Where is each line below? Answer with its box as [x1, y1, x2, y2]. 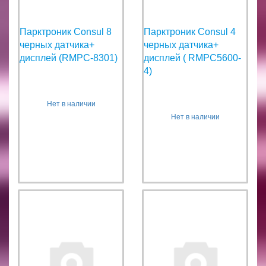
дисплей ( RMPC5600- [144, 52, 241, 63]
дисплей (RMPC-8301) [20, 52, 118, 63]
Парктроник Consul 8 [20, 26, 112, 37]
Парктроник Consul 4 [144, 26, 236, 37]
